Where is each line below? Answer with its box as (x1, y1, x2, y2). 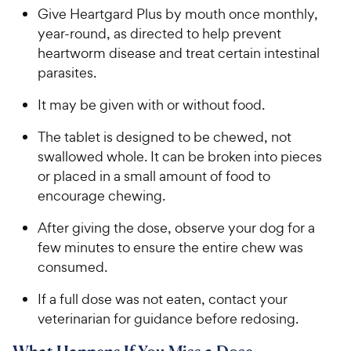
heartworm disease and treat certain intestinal (38, 44, 320, 63)
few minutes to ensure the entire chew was (38, 238, 303, 257)
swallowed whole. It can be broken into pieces (38, 147, 322, 166)
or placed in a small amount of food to (38, 167, 270, 186)
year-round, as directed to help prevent (38, 24, 281, 43)
